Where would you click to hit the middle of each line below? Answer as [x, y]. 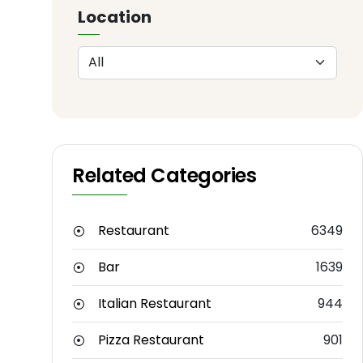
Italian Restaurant [155, 304]
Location [115, 17]
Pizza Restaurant [151, 340]
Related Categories [164, 176]
